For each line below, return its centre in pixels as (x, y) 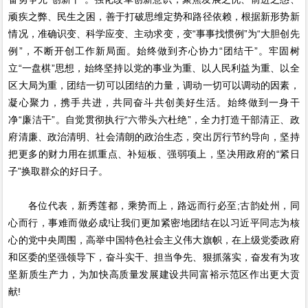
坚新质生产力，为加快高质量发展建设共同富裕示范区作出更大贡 (154, 275)
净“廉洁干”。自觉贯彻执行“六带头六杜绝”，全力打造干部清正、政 (154, 120)
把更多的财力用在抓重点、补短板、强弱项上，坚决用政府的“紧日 (154, 154)
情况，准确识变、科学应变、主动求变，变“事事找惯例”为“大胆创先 (154, 34)
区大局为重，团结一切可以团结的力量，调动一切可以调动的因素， (154, 86)
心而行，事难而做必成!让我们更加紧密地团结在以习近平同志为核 (154, 223)
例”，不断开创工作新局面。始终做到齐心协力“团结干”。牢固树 (154, 51)
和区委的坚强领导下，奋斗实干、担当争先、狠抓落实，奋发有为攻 (154, 257)
